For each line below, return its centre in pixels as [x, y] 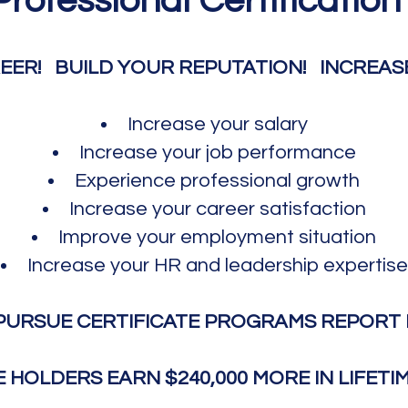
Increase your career [164, 209]
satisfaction [312, 209]
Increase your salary [217, 124]
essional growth [289, 181]
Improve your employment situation [217, 237]
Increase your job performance [217, 153]
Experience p [133, 181]
